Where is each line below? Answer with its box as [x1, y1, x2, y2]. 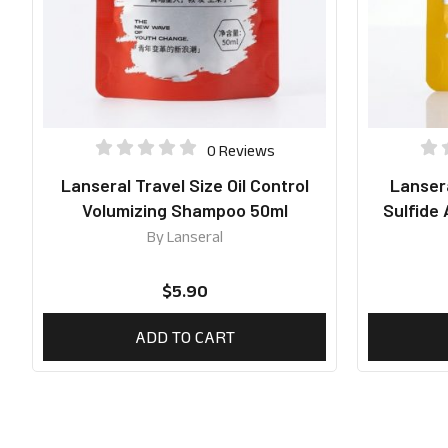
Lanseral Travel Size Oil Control [60, 174, 309, 197]
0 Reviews [206, 141, 275, 159]
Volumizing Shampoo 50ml [81, 199, 288, 222]
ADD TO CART [134, 327, 235, 348]
